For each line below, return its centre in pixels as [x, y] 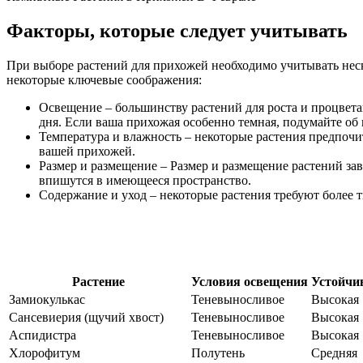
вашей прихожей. [87, 151]
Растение [98, 281]
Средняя [334, 352]
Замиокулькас [47, 299]
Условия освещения [250, 281]
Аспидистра [43, 335]
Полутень [218, 352]
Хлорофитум [45, 352]
